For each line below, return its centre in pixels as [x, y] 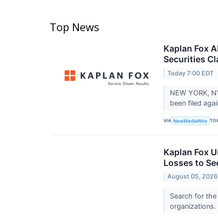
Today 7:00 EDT [191, 73]
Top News [74, 27]
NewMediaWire [191, 121]
